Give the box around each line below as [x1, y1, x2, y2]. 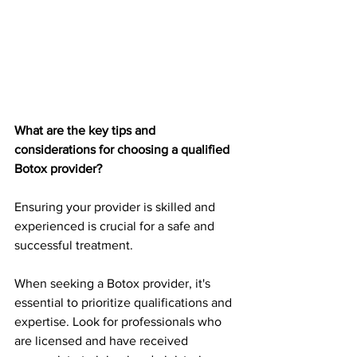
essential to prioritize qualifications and [14, 295, 235, 309]
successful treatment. [14, 237, 136, 252]
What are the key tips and [14, 123, 159, 137]
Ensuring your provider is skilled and [14, 199, 218, 214]
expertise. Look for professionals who [14, 314, 225, 328]
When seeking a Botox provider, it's [14, 276, 214, 290]
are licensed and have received [14, 333, 191, 347]
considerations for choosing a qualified [14, 142, 233, 156]
